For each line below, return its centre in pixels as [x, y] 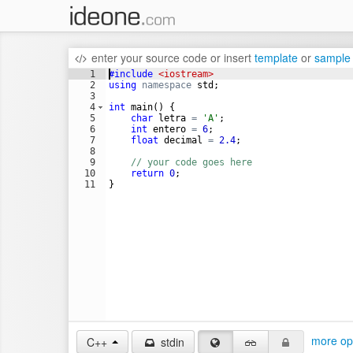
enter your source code [149, 58]
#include [131, 74]
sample [332, 58]
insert [237, 58]
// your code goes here [191, 162]
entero [169, 129]
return [147, 173]
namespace [167, 85]
